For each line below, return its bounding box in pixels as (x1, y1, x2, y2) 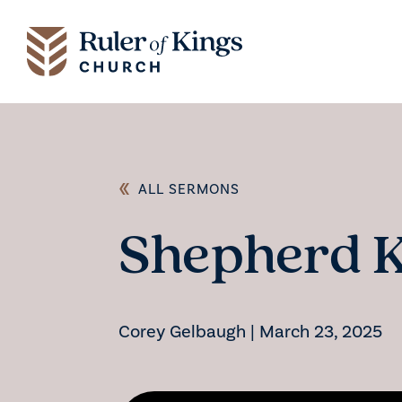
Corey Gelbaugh (118, 320, 246, 343)
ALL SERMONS (134, 180, 240, 198)
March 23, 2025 (259, 320, 382, 343)
